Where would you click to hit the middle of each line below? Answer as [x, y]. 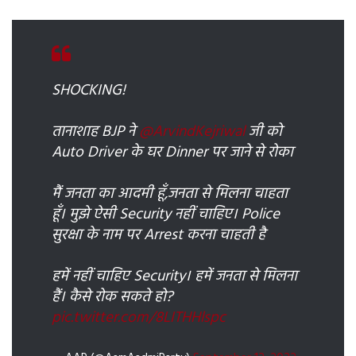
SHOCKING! [89, 90]
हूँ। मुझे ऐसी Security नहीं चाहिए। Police [166, 214]
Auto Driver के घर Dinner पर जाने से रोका [172, 152]
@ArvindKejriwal [192, 132]
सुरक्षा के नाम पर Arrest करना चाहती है [159, 235]
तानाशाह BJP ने [95, 132]
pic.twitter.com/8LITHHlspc [139, 317]
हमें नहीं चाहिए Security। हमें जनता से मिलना [174, 276]
